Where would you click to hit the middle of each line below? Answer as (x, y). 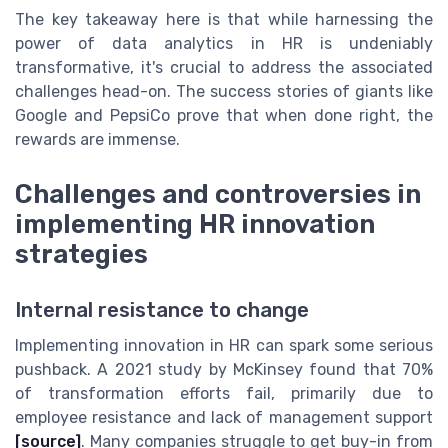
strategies (81, 253)
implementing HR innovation (195, 223)
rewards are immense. (97, 140)
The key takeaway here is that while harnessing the (224, 20)
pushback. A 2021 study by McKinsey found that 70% (224, 369)
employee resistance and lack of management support (224, 417)
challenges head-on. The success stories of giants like (224, 92)
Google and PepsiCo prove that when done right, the (224, 116)
